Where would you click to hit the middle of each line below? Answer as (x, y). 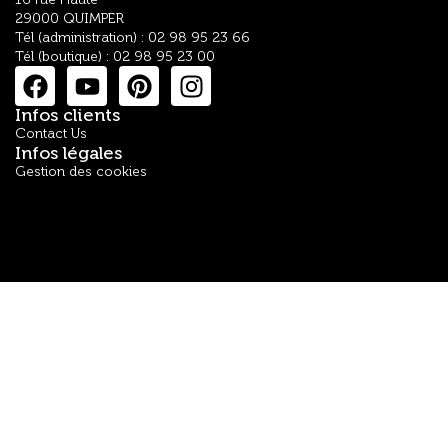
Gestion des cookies (81, 172)
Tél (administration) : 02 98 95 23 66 (132, 38)
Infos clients (67, 115)
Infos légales (68, 153)
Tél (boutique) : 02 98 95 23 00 (115, 57)
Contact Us (51, 134)
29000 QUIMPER (69, 19)
